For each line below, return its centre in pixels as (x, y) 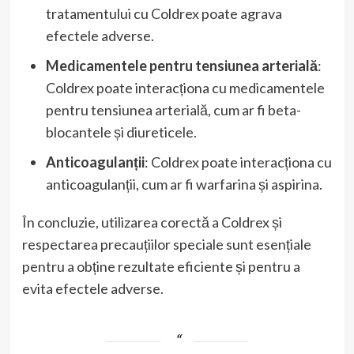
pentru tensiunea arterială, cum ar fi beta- (173, 109)
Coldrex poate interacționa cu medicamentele (185, 87)
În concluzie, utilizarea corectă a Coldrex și (152, 222)
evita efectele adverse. (92, 288)
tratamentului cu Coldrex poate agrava (164, 13)
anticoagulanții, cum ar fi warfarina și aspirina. (184, 184)
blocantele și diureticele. (121, 132)
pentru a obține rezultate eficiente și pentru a (161, 266)
